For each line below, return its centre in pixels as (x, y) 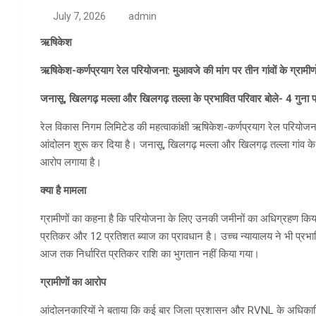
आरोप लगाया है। (71, 162)
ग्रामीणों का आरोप (73, 282)
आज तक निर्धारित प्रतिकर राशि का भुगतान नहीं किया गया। (150, 254)
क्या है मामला (63, 190)
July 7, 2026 (79, 16)
